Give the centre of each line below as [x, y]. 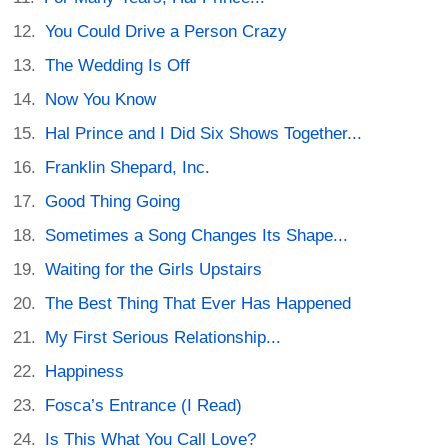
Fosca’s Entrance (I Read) [144, 405]
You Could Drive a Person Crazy [166, 31]
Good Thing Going [113, 201]
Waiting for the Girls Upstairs [154, 269]
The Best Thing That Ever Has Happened [198, 303]
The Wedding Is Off [118, 65]
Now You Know [101, 99]
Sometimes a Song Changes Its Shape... [197, 235]
